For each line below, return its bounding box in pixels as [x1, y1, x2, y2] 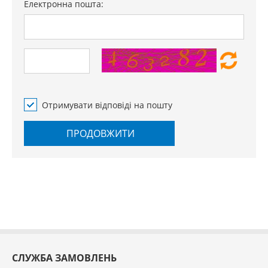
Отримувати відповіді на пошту [42, 99, 172, 111]
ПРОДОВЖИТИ [64, 127, 135, 140]
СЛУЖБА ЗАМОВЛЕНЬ [12, 251, 117, 264]
